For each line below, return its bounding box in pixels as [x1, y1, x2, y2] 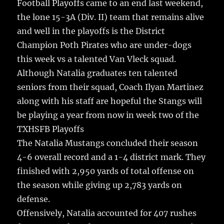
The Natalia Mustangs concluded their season [17, 138, 198, 148]
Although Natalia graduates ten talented [17, 68, 178, 78]
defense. [17, 194, 50, 204]
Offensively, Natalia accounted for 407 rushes [17, 208, 197, 218]
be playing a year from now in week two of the [17, 110, 199, 120]
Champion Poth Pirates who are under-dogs [17, 40, 192, 50]
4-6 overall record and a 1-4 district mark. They [17, 152, 206, 162]
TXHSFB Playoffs [17, 124, 84, 134]
